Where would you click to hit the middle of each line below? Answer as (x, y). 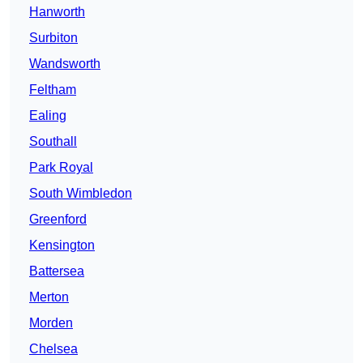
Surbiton (53, 38)
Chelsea (53, 349)
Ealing (48, 116)
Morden (51, 323)
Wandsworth (65, 64)
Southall (53, 142)
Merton (49, 297)
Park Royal (61, 168)
